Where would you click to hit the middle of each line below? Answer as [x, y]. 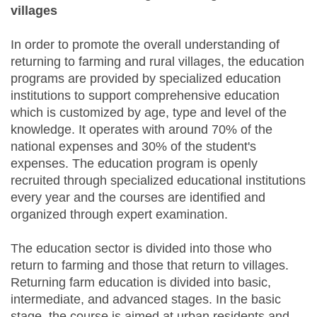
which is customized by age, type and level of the [149, 113]
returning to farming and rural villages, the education [157, 62]
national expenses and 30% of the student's [133, 147]
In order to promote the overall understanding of [145, 45]
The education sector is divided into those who [141, 249]
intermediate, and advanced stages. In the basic [146, 300]
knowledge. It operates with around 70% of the [142, 130]
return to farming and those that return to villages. [150, 266]
